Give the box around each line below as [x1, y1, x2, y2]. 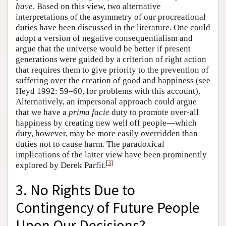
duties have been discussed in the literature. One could [16, 23, 210, 33]
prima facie [69, 107, 109, 118]
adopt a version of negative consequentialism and [16, 33, 193, 43]
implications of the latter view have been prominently [16, 150, 207, 160]
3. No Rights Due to [16, 181, 135, 200]
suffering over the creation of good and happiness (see [16, 76, 210, 86]
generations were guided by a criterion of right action [16, 54, 206, 65]
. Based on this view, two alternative [33, 2, 161, 12]
